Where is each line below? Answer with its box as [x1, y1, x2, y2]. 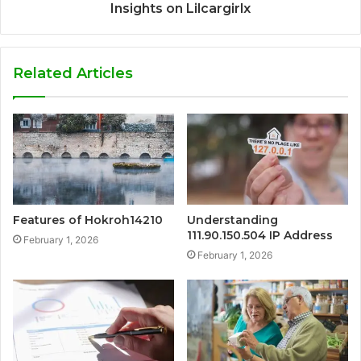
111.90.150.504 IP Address [187, 228, 333, 243]
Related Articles [13, 64, 133, 83]
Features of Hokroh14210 [13, 213, 163, 228]
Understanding [187, 213, 278, 228]
